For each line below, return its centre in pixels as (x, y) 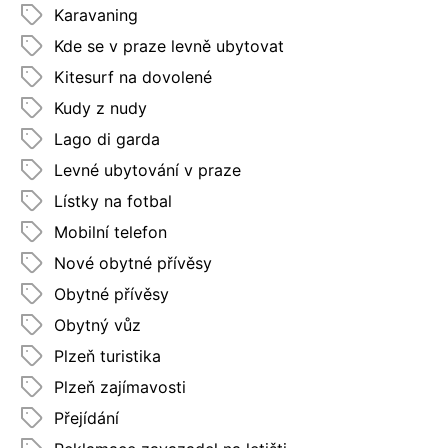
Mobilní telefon (110, 231)
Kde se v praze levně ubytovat (169, 45)
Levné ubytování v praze (147, 169)
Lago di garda (107, 138)
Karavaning (96, 14)
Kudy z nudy (100, 107)
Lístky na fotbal (113, 200)
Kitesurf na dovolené (133, 76)
